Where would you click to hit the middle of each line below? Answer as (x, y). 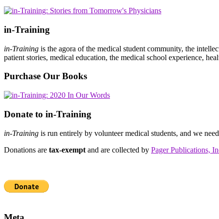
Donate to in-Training (48, 114)
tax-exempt (67, 150)
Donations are (26, 150)
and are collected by (118, 150)
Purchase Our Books (45, 76)
